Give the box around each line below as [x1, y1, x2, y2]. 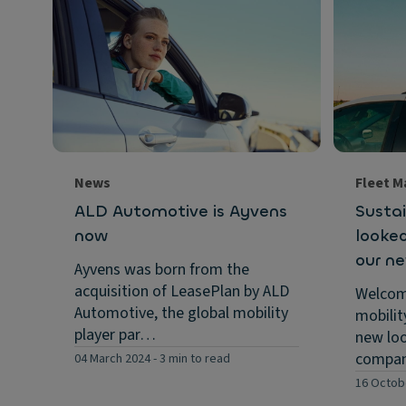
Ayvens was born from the [74, 257, 249, 281]
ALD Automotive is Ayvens [74, 199, 287, 222]
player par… [74, 323, 156, 346]
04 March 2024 [74, 349, 150, 368]
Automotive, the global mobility [74, 301, 288, 324]
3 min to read [159, 349, 230, 368]
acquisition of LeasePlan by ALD [74, 279, 289, 303]
